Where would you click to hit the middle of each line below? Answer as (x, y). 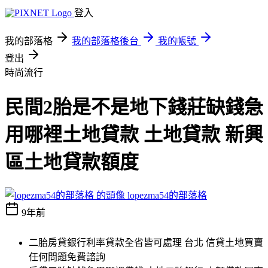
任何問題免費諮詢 (67, 257)
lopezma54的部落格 (167, 195)
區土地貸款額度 (72, 162)
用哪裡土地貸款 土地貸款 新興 (134, 135)
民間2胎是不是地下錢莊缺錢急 (134, 107)
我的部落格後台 (105, 41)
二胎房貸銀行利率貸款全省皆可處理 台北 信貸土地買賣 (146, 242)
